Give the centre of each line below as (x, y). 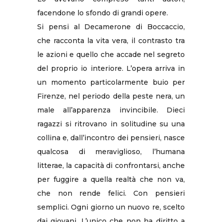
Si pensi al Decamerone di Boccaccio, (111, 27)
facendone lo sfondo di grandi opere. (103, 13)
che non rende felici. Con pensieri (111, 193)
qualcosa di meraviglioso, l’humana (111, 151)
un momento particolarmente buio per (111, 82)
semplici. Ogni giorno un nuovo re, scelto (111, 207)
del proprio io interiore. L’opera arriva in (111, 68)
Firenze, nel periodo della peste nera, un (111, 96)
